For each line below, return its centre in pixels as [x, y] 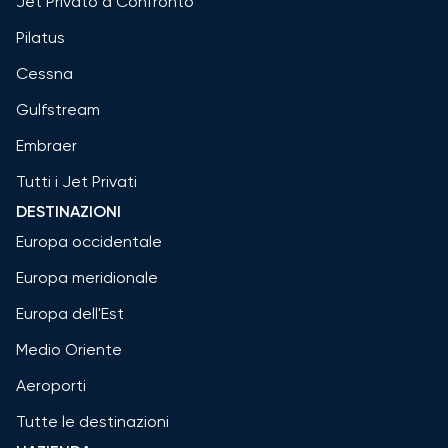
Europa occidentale [89, 241]
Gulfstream [58, 109]
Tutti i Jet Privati [76, 181]
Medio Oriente [69, 349]
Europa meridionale [87, 277]
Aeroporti [51, 385]
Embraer [46, 145]
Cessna [44, 73]
